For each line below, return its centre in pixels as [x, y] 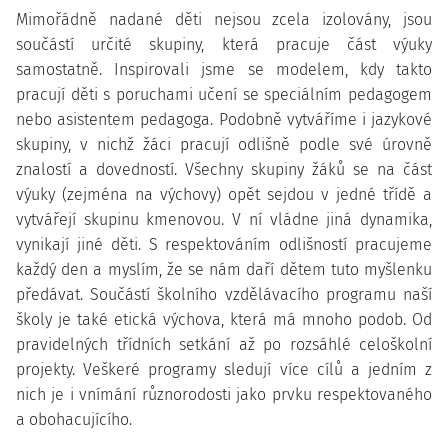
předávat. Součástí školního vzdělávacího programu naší [224, 294]
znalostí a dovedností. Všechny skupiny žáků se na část [224, 169]
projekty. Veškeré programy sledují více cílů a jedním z [224, 369]
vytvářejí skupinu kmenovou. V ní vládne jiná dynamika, [224, 219]
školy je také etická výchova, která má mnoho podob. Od [224, 319]
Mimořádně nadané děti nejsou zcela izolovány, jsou [224, 19]
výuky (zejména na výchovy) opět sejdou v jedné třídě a [224, 194]
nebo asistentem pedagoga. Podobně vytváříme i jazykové [224, 119]
